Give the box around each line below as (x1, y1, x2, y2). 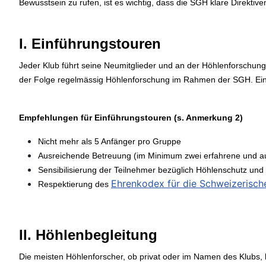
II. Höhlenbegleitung (19, 227, 157, 243)
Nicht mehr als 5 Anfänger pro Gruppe (38, 137, 181, 146)
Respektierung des (38, 179, 109, 189)
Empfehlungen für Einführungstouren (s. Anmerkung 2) (19, 113, 243, 122)
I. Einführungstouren (19, 36, 161, 52)
